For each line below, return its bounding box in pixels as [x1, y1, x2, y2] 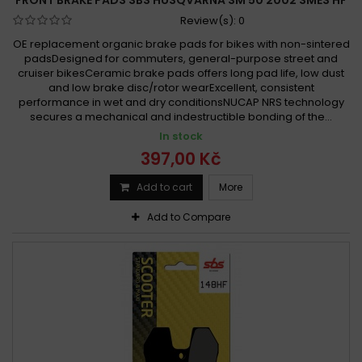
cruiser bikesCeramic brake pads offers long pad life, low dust [18, 65, 344, 81]
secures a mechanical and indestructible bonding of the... [30, 108, 332, 124]
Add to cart [136, 179, 192, 194]
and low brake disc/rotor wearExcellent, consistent [48, 79, 314, 95]
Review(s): [179, 12, 238, 28]
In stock [159, 128, 203, 144]
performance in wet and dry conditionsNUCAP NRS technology [18, 94, 344, 110]
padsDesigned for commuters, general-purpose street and [24, 50, 338, 66]
